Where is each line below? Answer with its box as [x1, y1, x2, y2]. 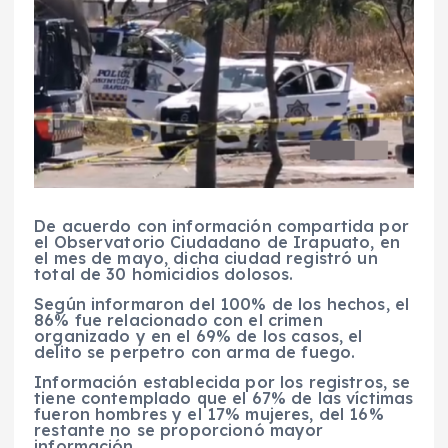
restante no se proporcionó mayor [34, 420, 324, 441]
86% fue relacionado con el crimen [34, 310, 323, 331]
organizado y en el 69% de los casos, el [34, 326, 363, 347]
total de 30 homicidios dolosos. [34, 264, 294, 285]
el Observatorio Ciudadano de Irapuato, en [34, 232, 400, 253]
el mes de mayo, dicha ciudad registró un [34, 248, 378, 269]
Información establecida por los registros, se [34, 372, 411, 393]
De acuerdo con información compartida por [34, 216, 409, 237]
